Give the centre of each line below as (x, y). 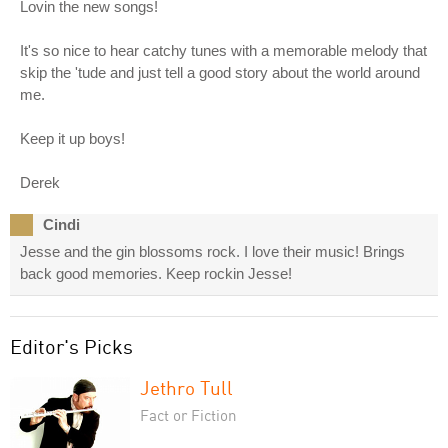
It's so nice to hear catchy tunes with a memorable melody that (223, 51)
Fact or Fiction (188, 415)
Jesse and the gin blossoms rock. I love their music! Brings (212, 252)
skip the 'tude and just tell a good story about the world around (220, 73)
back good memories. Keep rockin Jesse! (156, 274)
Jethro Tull (186, 388)
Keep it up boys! (72, 139)
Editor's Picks (71, 347)
